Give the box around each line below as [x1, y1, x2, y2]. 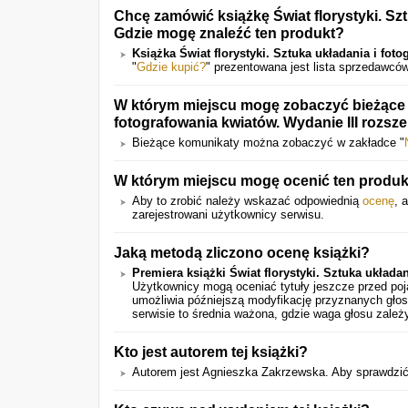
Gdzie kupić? [137, 60, 206, 74]
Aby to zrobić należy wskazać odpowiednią [132, 194, 362, 208]
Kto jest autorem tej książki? [114, 343, 308, 360]
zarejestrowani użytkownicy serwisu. [132, 208, 324, 221]
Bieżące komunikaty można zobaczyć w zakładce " [132, 136, 404, 149]
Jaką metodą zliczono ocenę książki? [114, 244, 370, 260]
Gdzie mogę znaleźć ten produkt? [114, 25, 344, 41]
